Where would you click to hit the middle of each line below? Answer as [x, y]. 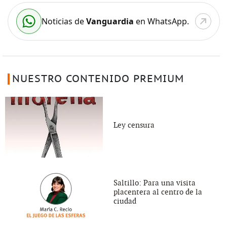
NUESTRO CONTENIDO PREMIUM [98, 79]
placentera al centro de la [158, 192]
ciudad [125, 201]
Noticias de [64, 21]
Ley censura [134, 125]
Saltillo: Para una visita [155, 183]
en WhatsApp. [161, 21]
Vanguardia [110, 21]
